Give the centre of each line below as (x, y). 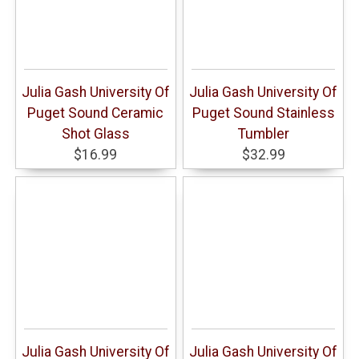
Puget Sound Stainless (263, 113)
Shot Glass (95, 134)
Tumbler (263, 134)
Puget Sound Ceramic (96, 113)
